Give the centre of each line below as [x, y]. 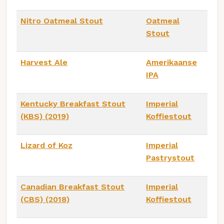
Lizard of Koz [46, 145]
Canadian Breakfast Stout [72, 187]
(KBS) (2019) [45, 116]
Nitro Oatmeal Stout [62, 21]
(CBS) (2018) [45, 199]
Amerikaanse [171, 62]
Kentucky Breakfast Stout [73, 104]
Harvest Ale [44, 62]
